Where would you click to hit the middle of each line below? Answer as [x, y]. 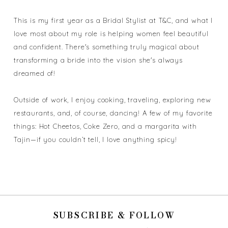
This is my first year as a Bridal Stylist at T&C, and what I [113, 20]
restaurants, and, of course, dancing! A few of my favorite [113, 113]
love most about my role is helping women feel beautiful [111, 33]
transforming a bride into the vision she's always [98, 60]
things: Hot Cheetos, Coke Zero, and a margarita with [105, 126]
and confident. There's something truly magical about [106, 47]
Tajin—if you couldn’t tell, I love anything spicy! [95, 139]
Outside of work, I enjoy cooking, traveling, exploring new [112, 99]
